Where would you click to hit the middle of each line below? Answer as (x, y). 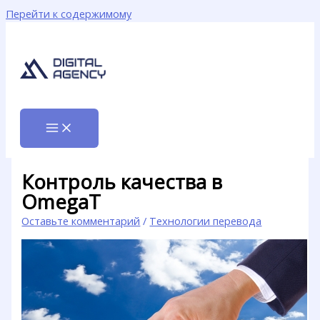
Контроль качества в (122, 182)
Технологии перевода (206, 221)
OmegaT (61, 202)
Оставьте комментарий (81, 221)
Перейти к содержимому (69, 14)
